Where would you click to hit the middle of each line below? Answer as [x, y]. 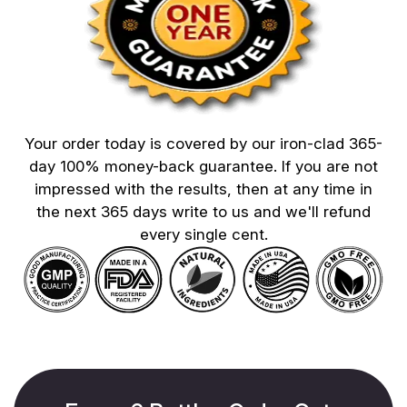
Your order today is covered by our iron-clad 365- [203, 144]
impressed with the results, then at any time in [203, 189]
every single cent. [203, 235]
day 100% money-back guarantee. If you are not [203, 167]
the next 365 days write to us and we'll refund [203, 212]
